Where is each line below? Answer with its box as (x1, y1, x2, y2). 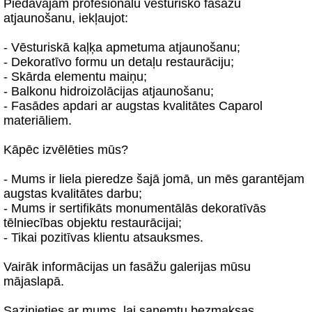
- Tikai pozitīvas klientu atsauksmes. (3, 231, 203, 244)
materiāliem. (3, 114, 72, 127)
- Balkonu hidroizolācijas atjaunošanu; (3, 84, 214, 98)
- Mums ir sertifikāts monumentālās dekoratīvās (3, 201, 266, 215)
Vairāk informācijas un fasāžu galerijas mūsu (3, 260, 251, 274)
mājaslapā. (3, 274, 64, 288)
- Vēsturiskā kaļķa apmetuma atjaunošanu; (3, 40, 240, 54)
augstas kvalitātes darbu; (3, 187, 142, 201)
